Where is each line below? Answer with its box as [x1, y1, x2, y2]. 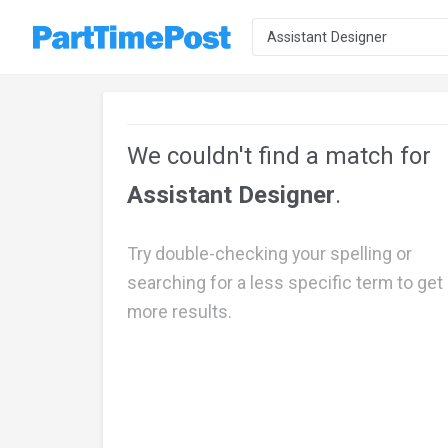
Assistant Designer [127, 181, 335, 210]
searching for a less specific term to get [127, 272, 443, 294]
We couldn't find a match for [127, 142, 431, 171]
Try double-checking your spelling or [127, 243, 412, 265]
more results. [127, 301, 232, 323]
